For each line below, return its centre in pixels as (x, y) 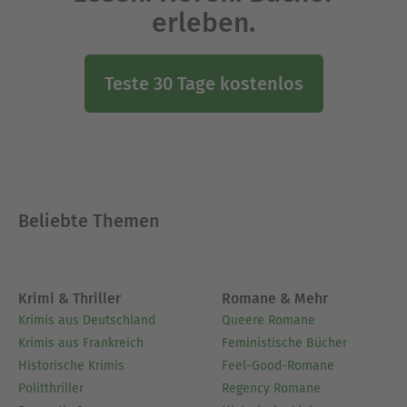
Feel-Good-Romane (278, 365)
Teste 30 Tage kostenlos (203, 84)
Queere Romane (268, 320)
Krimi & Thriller (69, 298)
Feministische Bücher (284, 342)
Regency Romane (271, 388)
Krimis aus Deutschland (87, 320)
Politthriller (51, 388)
